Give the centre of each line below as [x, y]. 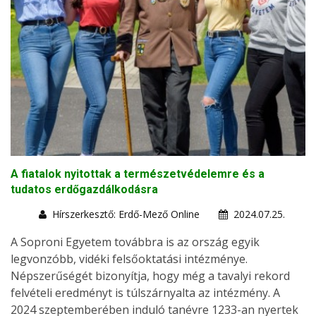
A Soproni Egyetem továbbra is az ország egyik [135, 242]
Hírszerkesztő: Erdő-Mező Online [126, 214]
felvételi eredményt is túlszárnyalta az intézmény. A [145, 292]
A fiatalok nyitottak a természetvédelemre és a [138, 174]
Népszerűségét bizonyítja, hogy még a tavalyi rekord [150, 275]
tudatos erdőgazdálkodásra [84, 189]
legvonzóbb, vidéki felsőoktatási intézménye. [129, 259]
